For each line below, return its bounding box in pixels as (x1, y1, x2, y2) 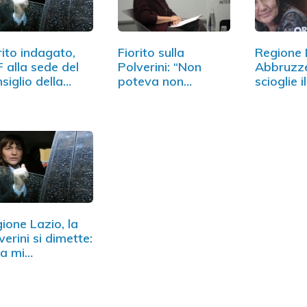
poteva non (117, 73, 184, 90)
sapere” (117, 88, 162, 104)
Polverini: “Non (117, 59, 201, 75)
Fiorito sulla (117, 45, 184, 61)
